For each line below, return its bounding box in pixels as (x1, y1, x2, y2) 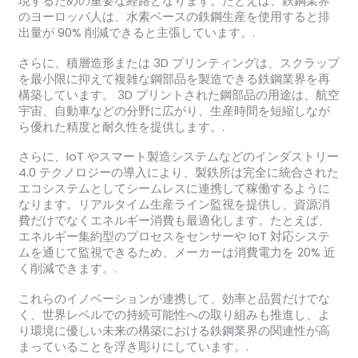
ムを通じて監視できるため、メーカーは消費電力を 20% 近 (18, 245, 336, 261)
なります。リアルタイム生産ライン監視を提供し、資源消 (18, 197, 330, 213)
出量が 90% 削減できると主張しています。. (18, 25, 255, 42)
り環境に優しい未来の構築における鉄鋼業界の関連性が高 (18, 322, 330, 339)
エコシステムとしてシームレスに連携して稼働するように (18, 181, 330, 197)
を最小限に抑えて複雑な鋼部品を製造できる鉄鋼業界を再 (18, 70, 330, 87)
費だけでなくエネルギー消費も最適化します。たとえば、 (18, 213, 330, 229)
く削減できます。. (18, 261, 117, 277)
